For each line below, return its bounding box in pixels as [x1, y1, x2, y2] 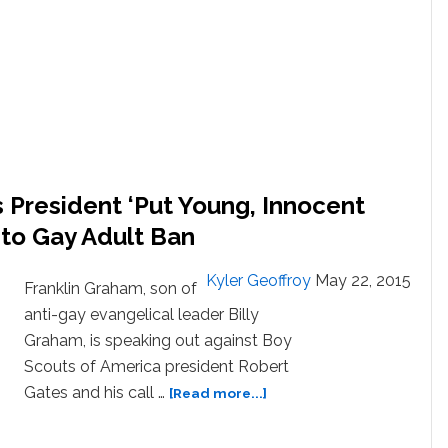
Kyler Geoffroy [206, 271, 311, 291]
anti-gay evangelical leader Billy [24, 305, 259, 325]
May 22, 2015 [315, 271, 411, 291]
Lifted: [143, 113, 192, 130]
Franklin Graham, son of [24, 279, 197, 299]
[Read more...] [169, 385, 267, 402]
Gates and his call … [24, 383, 169, 403]
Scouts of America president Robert [24, 357, 289, 377]
